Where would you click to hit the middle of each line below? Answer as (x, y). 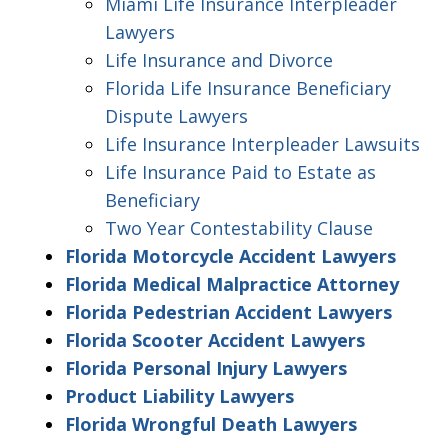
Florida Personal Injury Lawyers (206, 368)
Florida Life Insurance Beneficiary (248, 88)
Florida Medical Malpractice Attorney (232, 284)
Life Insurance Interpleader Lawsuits (262, 144)
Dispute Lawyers (176, 116)
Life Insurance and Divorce (219, 60)
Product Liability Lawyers (179, 396)
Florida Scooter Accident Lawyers (215, 340)
